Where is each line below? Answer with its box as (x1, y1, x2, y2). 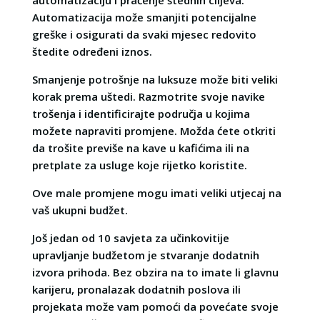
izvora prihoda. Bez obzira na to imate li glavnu (31, 264, 279, 279)
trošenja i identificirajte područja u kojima (31, 106, 250, 121)
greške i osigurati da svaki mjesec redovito (31, 26, 256, 41)
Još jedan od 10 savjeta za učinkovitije (31, 230, 229, 245)
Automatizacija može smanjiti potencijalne (31, 9, 256, 24)
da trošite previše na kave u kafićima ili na (31, 140, 249, 155)
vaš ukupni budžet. (31, 202, 128, 217)
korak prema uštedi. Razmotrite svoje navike (31, 89, 265, 104)
